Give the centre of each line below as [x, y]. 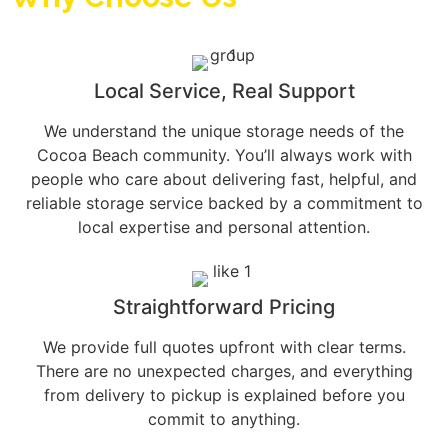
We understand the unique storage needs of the [224, 131]
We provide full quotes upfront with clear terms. [224, 347]
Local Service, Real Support [224, 91]
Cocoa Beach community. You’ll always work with [224, 155]
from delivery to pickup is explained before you [224, 395]
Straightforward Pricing [224, 307]
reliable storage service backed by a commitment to [224, 203]
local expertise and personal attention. [224, 227]
